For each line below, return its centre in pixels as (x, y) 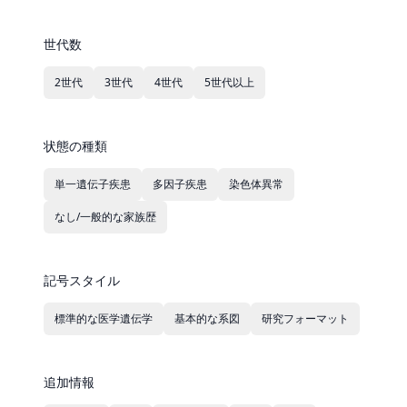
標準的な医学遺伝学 (104, 318)
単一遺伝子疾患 (93, 184)
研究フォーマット (305, 318)
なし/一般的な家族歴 (105, 217)
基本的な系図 (207, 318)
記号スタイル (82, 280)
